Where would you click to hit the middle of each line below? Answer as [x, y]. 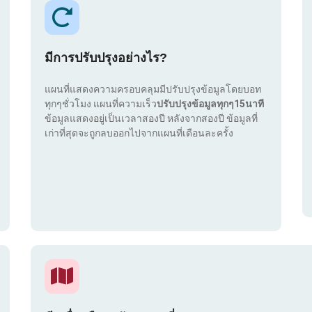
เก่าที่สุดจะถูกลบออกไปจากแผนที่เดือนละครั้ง [139, 133]
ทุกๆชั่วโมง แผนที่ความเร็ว [101, 104]
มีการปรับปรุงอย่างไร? [106, 58]
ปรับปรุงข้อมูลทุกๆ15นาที [210, 104]
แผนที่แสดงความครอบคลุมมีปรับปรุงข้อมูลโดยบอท [153, 89]
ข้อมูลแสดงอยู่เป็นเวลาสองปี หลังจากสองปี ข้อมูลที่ [151, 119]
